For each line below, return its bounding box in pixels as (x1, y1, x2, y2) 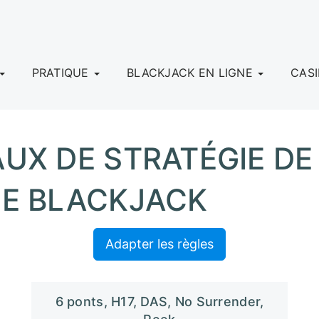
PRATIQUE (31, 66, 93, 80)
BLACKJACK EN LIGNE (127, 66, 257, 80)
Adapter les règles (105, 236, 214, 251)
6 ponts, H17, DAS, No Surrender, (55, 294, 264, 309)
